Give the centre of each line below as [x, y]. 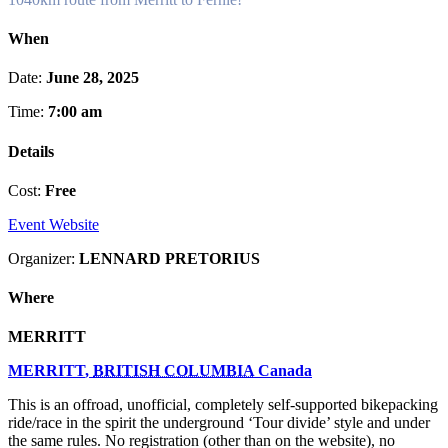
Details [31, 151]
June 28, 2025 [92, 78]
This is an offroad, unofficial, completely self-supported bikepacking [223, 405]
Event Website [53, 224]
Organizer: [43, 258]
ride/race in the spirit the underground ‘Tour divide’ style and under [219, 423]
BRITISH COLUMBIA [173, 371]
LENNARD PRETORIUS [169, 258]
